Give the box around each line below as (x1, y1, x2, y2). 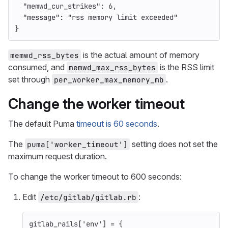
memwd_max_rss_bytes (69, 63, 156, 72)
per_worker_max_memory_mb (54, 75, 164, 84)
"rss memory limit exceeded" (68, 13, 178, 22)
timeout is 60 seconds (76, 119, 157, 129)
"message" (23, 13, 60, 22)
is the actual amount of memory (81, 50, 202, 60)
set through (8, 74, 52, 84)
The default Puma (8, 119, 76, 129)
